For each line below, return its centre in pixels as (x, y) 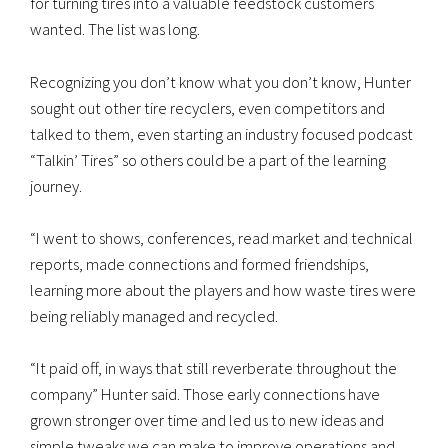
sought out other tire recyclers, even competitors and (207, 107)
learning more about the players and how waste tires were (223, 289)
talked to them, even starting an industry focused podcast (221, 133)
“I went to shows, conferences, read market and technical (221, 237)
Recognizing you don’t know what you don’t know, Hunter (220, 81)
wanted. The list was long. (115, 29)
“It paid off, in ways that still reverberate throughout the (213, 368)
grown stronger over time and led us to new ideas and (207, 420)
